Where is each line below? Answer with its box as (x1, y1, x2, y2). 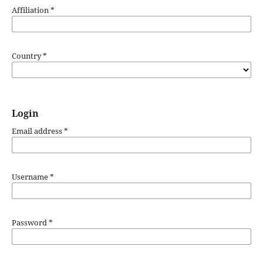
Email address (11, 125, 64, 136)
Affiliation (11, 4, 50, 15)
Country (11, 50, 43, 61)
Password (11, 217, 49, 228)
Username (11, 171, 50, 182)
